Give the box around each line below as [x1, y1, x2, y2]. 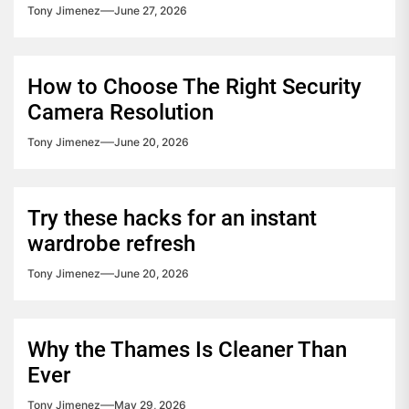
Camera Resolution [27, 100, 214, 126]
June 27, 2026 [114, 4, 187, 18]
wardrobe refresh [27, 231, 195, 257]
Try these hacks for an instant [27, 205, 317, 232]
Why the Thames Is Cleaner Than [27, 337, 347, 363]
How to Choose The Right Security [27, 74, 362, 100]
